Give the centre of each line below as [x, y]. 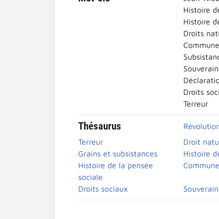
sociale [90, 177]
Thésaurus [100, 126]
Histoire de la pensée [116, 165]
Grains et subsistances [118, 153]
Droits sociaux [103, 189]
